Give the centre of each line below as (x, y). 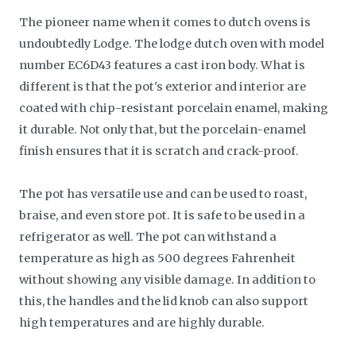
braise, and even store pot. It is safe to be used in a (163, 215)
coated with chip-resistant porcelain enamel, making (174, 108)
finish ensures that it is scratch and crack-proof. (159, 151)
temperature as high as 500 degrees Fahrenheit (158, 258)
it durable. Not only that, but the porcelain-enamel (163, 129)
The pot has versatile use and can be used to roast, (163, 193)
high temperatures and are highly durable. (142, 322)
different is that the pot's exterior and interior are (163, 86)
